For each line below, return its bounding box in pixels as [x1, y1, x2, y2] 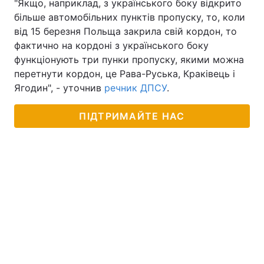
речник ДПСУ [104, 82, 167, 94]
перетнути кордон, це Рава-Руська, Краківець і [14, 68, 235, 80]
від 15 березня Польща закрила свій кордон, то [14, 25, 237, 37]
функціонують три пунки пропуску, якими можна [14, 54, 244, 65]
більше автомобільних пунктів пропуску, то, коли [14, 11, 245, 23]
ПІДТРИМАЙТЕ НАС [79, 110, 185, 122]
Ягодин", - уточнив [14, 82, 104, 94]
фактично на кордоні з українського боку [14, 39, 209, 51]
